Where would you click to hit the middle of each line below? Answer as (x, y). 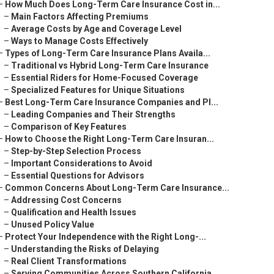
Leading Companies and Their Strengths (93, 114)
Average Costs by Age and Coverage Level (96, 29)
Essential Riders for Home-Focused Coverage (105, 78)
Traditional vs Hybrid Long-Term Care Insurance (110, 65)
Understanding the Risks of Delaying (85, 249)
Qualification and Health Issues (74, 212)
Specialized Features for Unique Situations (98, 90)
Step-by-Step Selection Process (76, 151)
